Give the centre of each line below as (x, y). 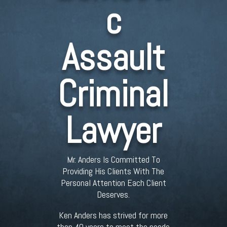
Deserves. (113, 194)
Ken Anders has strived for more (113, 215)
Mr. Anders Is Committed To (113, 159)
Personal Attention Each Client (113, 183)
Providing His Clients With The (113, 171)
